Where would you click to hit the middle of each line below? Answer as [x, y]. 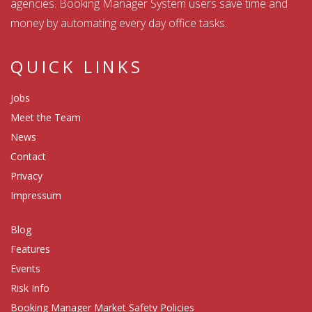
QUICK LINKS [77, 67]
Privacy [26, 176]
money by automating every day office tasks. [119, 23]
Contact [28, 157]
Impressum [36, 196]
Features [30, 249]
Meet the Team [46, 118]
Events [25, 269]
